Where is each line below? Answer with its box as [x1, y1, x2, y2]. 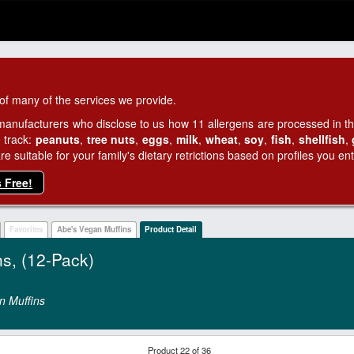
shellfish [298, 131, 345, 147]
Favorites [9, 224, 43, 235]
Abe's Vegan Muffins [56, 224, 131, 235]
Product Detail [145, 224, 198, 235]
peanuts [36, 131, 81, 147]
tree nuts [86, 131, 136, 147]
